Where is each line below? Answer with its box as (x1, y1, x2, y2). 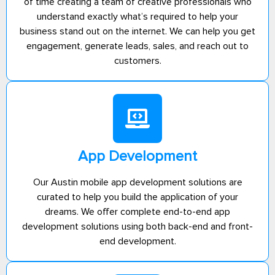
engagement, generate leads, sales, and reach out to (26, 39, 249, 52)
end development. (99, 234, 176, 247)
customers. (114, 54, 161, 67)
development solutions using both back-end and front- (22, 220, 253, 233)
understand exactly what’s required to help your (37, 10, 238, 23)
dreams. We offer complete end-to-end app (45, 205, 230, 218)
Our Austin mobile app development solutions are (33, 176, 242, 188)
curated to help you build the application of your (37, 190, 238, 203)
